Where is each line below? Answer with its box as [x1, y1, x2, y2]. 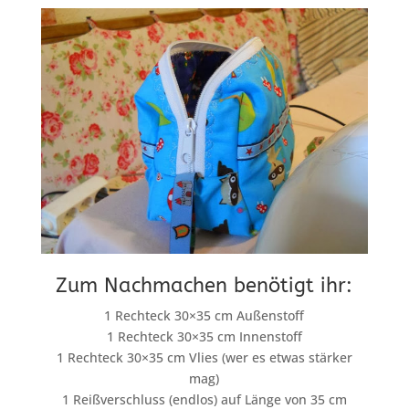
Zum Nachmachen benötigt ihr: [56, 273, 353, 298]
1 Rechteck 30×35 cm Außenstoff [104, 306, 305, 324]
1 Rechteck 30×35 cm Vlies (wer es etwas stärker [56, 348, 352, 366]
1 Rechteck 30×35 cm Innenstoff [106, 327, 302, 345]
